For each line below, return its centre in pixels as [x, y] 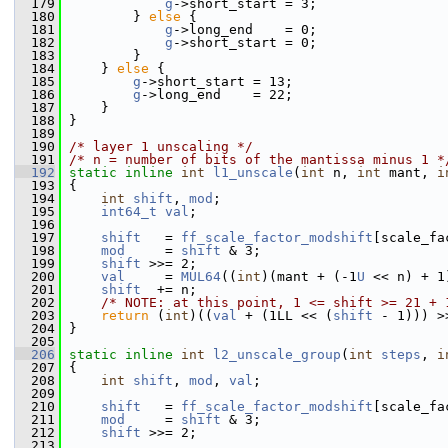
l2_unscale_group [277, 354]
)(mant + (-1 [309, 276]
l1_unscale [253, 172]
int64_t [129, 211]
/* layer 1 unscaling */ [161, 146]
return [125, 315]
